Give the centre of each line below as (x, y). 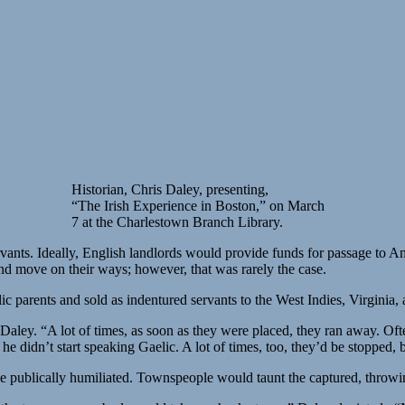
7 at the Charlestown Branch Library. (177, 221)
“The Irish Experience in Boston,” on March (198, 205)
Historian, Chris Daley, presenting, (170, 189)
